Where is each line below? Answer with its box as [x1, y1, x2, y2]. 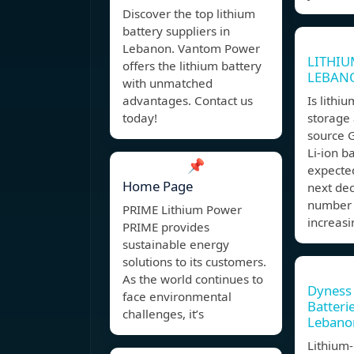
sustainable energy [122, 236, 229, 253]
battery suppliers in [122, 23, 230, 40]
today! [122, 110, 157, 126]
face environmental [122, 288, 232, 305]
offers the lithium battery [122, 58, 262, 74]
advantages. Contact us [122, 92, 253, 109]
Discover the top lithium [122, 6, 255, 22]
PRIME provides [122, 219, 209, 235]
